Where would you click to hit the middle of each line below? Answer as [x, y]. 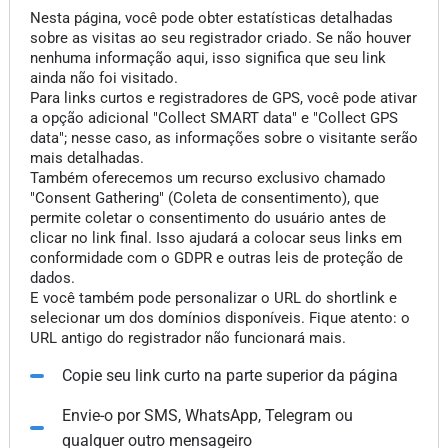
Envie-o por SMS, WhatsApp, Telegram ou [207, 415]
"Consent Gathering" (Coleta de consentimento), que [204, 198]
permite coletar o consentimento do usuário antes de [207, 218]
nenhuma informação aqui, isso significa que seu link [207, 58]
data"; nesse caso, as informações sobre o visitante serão [223, 138]
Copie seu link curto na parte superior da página [229, 375]
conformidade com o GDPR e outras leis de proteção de [216, 258]
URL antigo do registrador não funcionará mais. [187, 338]
